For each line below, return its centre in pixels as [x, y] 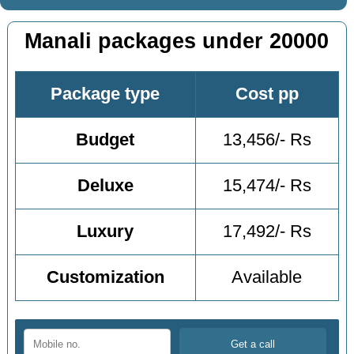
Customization [105, 278]
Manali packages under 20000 [177, 41]
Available [267, 278]
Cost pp [267, 94]
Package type [105, 94]
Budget [105, 140]
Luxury [105, 232]
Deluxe [105, 186]
